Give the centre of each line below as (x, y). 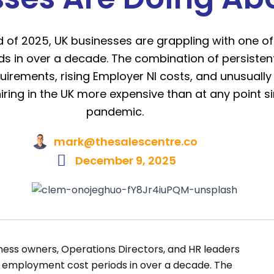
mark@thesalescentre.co (125, 142)
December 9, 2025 (125, 161)
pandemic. (115, 112)
